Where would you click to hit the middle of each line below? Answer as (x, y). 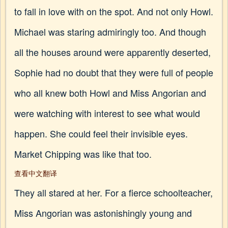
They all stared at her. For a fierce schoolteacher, (113, 192)
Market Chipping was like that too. (83, 154)
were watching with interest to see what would (107, 113)
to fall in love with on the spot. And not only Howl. (114, 11)
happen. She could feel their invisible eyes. (101, 133)
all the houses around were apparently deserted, (112, 52)
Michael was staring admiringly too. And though (110, 32)
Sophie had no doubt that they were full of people (114, 72)
